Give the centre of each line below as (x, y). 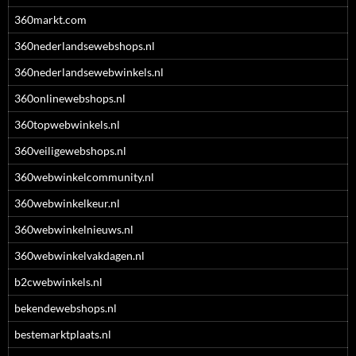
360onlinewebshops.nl (70, 98)
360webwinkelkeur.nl (67, 203)
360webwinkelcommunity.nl (84, 177)
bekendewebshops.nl (66, 308)
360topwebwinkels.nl (67, 124)
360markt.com (50, 19)
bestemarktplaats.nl (63, 334)
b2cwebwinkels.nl (58, 282)
